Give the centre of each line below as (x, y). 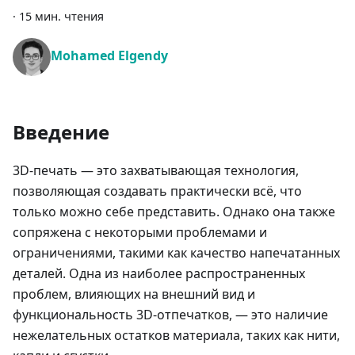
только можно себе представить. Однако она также (174, 212)
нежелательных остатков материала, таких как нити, (176, 335)
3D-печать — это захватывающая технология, (156, 170)
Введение (61, 132)
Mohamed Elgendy (109, 55)
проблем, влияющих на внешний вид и (134, 294)
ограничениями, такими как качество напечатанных (176, 253)
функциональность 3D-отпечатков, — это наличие (170, 315)
